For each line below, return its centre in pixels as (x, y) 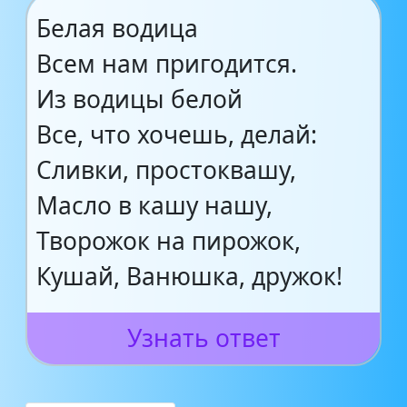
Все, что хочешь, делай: (177, 134)
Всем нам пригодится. (167, 64)
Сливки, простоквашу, (166, 170)
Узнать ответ (203, 338)
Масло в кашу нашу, (154, 205)
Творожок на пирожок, (169, 241)
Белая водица (117, 28)
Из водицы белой (139, 99)
